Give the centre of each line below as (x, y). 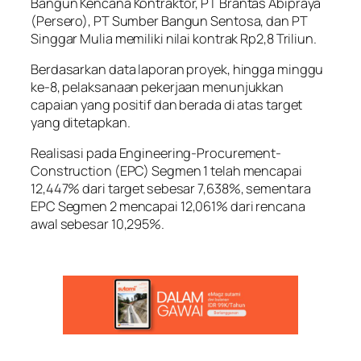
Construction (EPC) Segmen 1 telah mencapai (166, 171)
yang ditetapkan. (81, 122)
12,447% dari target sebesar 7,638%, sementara (171, 189)
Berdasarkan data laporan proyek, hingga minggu (177, 69)
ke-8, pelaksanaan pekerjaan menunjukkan (158, 87)
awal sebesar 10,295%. (98, 224)
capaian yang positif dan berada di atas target (167, 105)
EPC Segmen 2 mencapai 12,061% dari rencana (168, 207)
